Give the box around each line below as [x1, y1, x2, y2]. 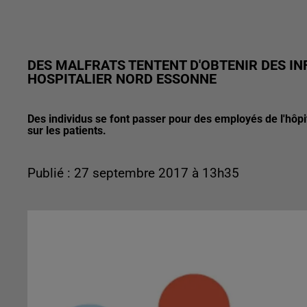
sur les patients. [27, 124, 106, 137]
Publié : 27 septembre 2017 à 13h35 [27, 166, 239, 181]
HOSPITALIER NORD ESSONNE [27, 71, 217, 87]
